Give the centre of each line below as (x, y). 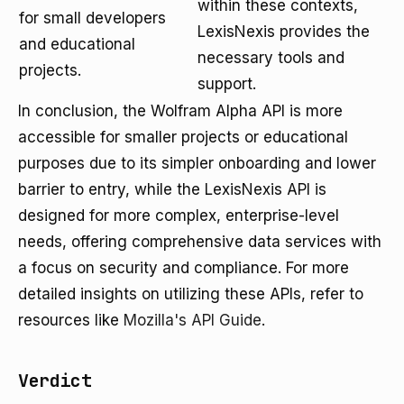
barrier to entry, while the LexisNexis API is (172, 189)
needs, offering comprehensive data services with (200, 242)
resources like (71, 320)
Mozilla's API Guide (193, 320)
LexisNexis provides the (284, 32)
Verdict (55, 381)
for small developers (92, 18)
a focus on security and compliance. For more (184, 268)
